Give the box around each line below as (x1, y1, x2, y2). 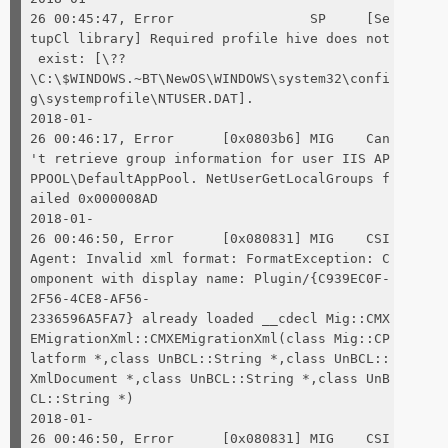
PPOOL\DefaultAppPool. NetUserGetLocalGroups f (30, 170, 390, 186)
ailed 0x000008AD (30, 190, 158, 206)
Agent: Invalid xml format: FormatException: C (30, 250, 390, 266)
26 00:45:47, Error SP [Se (30, 10, 390, 26)
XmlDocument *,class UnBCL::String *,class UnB (30, 370, 390, 386)
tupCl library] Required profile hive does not (30, 30, 390, 46)
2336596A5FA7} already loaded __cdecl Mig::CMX (30, 310, 390, 326)
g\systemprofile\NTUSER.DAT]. (30, 90, 254, 106)
